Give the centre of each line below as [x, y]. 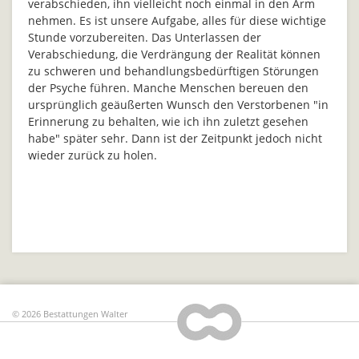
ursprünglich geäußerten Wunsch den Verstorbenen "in [178, 104]
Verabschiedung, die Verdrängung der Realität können [174, 54]
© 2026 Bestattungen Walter [70, 314]
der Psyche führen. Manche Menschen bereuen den [168, 87]
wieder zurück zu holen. [93, 155]
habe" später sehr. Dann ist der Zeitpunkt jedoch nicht [175, 138]
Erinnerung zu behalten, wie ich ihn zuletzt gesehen [168, 121]
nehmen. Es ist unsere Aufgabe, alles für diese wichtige [177, 20]
